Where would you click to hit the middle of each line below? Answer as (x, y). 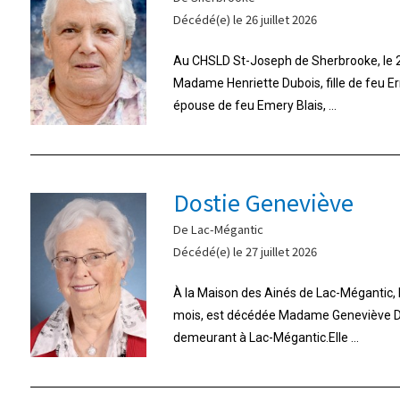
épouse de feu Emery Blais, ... (254, 105)
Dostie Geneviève (263, 201)
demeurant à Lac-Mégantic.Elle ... (266, 337)
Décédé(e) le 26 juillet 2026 (245, 19)
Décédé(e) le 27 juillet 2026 (245, 251)
